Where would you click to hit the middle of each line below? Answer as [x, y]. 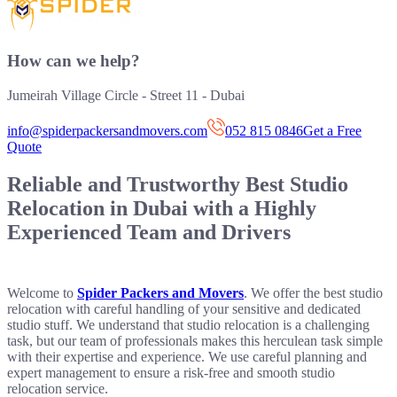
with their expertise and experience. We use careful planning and [187, 356]
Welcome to [42, 292]
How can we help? [74, 61]
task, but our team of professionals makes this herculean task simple [195, 340]
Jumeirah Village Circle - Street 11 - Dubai [126, 95]
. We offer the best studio [313, 292]
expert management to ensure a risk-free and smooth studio [171, 372]
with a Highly [252, 208]
